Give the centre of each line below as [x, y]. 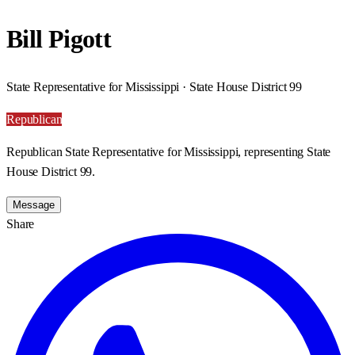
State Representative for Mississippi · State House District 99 [155, 86]
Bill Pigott [59, 39]
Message [34, 204]
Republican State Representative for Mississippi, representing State [169, 151]
